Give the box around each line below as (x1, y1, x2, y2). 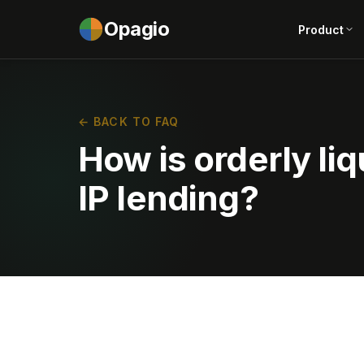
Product (297, 22, 344, 37)
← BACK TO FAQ (78, 115, 180, 128)
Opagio (104, 17, 170, 41)
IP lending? (78, 177, 258, 219)
